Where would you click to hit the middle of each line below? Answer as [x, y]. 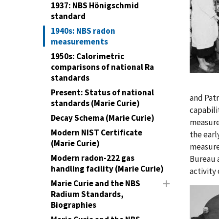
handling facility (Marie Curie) [107, 169]
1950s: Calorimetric [88, 56]
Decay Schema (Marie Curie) [103, 118]
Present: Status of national [102, 92]
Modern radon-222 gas [93, 158]
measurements [79, 42]
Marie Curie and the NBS [96, 183]
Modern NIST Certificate [97, 132]
